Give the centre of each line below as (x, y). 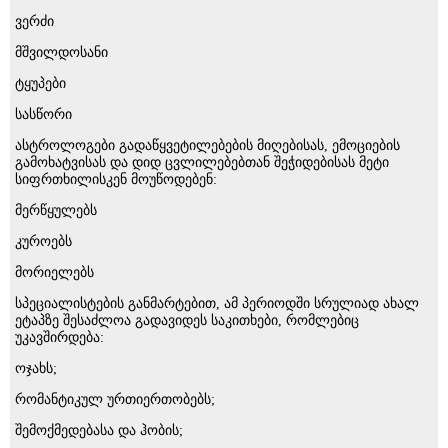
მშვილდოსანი (61, 52)
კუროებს (43, 241)
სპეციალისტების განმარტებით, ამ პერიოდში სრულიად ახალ (217, 303)
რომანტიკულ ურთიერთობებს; (115, 399)
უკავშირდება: (59, 337)
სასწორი (43, 114)
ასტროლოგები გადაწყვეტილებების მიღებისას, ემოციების (207, 145)
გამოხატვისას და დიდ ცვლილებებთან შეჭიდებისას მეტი (202, 162)
